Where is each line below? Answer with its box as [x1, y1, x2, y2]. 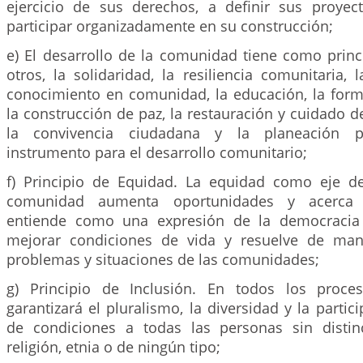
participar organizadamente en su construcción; [6, 16, 333, 36]
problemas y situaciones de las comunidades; [6, 250, 319, 269]
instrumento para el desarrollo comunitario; [6, 143, 307, 162]
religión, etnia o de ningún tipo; [6, 337, 220, 357]
